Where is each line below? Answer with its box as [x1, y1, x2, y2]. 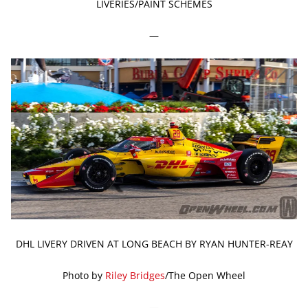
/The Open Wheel [165, 268, 245, 282]
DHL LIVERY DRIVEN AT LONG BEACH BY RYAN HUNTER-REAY [15, 236, 293, 250]
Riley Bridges [105, 268, 165, 282]
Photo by [63, 268, 105, 282]
